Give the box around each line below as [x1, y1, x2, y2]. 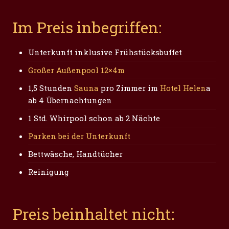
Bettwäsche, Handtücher [28, 149, 123, 159]
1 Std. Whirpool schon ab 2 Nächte [28, 113, 162, 123]
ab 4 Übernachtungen [28, 95, 112, 105]
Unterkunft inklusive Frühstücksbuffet [28, 47, 182, 57]
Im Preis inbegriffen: [13, 17, 162, 37]
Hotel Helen [160, 83, 206, 93]
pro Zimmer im [99, 83, 160, 93]
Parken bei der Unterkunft [28, 131, 130, 141]
